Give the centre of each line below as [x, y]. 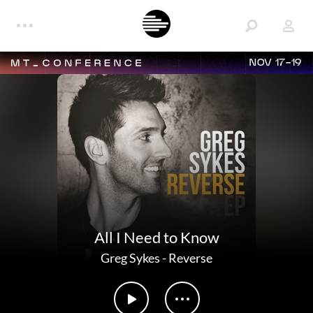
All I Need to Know [156, 237]
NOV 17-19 [276, 63]
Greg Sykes [130, 258]
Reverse [190, 258]
